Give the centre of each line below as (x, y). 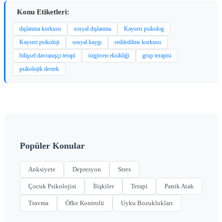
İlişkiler (104, 186)
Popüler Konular (52, 146)
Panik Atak (179, 186)
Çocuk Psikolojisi (52, 186)
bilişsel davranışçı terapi (47, 56)
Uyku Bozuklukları (147, 203)
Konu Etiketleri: (43, 12)
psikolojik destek (39, 69)
